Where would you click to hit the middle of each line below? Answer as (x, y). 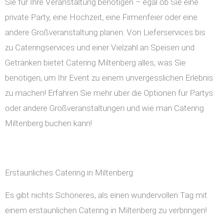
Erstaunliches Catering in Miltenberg (69, 173)
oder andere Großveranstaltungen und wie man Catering (104, 108)
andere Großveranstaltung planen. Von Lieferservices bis (105, 33)
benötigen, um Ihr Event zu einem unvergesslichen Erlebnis (109, 78)
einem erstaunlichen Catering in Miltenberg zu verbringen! (106, 210)
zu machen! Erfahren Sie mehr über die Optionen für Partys (109, 93)
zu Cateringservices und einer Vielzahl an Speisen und (100, 48)
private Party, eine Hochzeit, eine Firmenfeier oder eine (101, 17)
